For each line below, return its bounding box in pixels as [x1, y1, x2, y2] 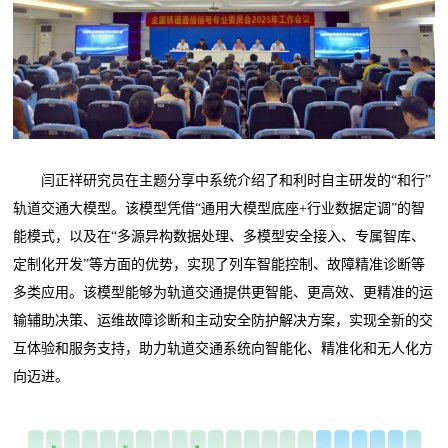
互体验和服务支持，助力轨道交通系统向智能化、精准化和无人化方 [13, 341, 434, 357]
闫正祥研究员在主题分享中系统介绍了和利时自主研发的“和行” [13, 173, 432, 189]
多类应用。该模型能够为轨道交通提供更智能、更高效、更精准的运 [13, 285, 434, 301]
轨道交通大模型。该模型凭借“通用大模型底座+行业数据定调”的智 [13, 201, 426, 217]
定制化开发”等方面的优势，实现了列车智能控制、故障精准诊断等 [13, 257, 426, 273]
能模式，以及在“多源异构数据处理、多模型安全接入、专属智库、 [13, 229, 426, 245]
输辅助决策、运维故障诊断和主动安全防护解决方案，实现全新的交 [13, 313, 434, 329]
